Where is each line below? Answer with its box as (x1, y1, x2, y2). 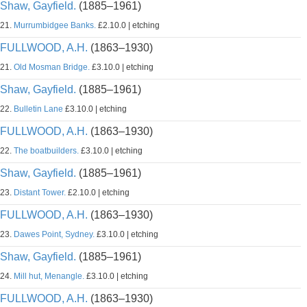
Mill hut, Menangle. (14, 271, 84, 281)
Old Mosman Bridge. (14, 62, 90, 72)
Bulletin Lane (14, 104, 63, 114)
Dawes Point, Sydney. (14, 230, 95, 239)
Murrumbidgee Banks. (14, 21, 96, 30)
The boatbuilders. (14, 146, 79, 156)
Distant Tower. (14, 188, 66, 197)
